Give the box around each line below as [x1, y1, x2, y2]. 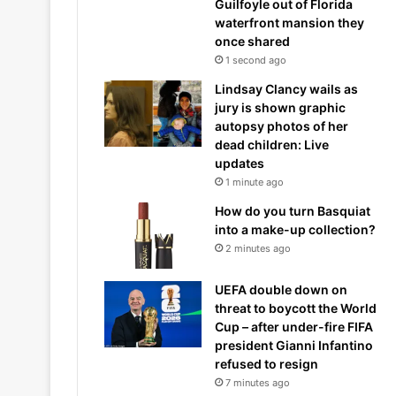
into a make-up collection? [215, 222, 376, 237]
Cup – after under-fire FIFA [215, 319, 373, 334]
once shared [215, 34, 290, 49]
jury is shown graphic [215, 100, 346, 115]
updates [215, 156, 264, 171]
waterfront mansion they [215, 15, 364, 30]
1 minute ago [225, 176, 284, 188]
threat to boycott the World [215, 301, 377, 316]
